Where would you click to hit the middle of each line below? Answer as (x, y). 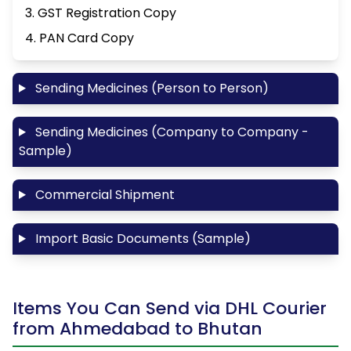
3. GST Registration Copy (101, 13)
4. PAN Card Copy (80, 38)
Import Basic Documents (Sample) (141, 238)
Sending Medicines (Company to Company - (170, 132)
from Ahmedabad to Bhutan (138, 328)
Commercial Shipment (103, 194)
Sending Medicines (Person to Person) (150, 88)
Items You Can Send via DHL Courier (170, 308)
